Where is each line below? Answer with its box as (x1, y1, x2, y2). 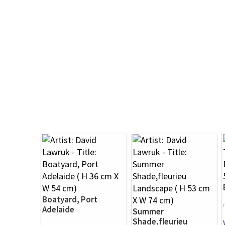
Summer (133, 205, 164, 217)
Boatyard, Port (42, 193, 97, 205)
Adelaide (42, 203, 74, 215)
